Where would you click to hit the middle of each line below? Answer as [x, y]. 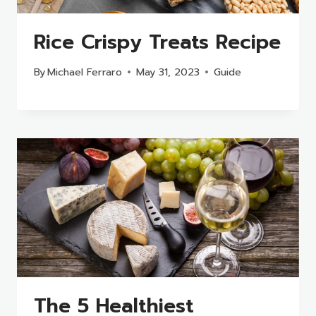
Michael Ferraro [85, 72]
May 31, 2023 [168, 72]
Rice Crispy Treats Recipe [157, 42]
